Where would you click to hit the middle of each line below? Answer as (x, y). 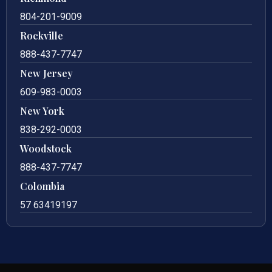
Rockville (42, 36)
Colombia (42, 186)
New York (42, 111)
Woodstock (46, 149)
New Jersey (46, 73)
